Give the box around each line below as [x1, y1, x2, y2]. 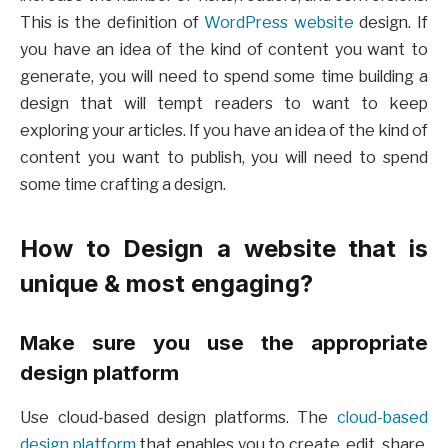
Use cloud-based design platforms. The [20, 407, 337, 427]
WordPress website [204, 13, 354, 33]
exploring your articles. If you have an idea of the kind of [20, 121, 428, 141]
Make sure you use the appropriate [20, 330, 428, 356]
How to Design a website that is [20, 233, 428, 263]
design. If [353, 13, 428, 33]
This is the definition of [20, 13, 205, 33]
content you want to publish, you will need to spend [20, 148, 428, 168]
